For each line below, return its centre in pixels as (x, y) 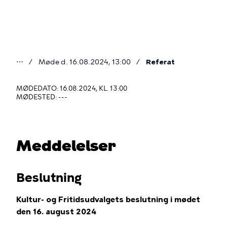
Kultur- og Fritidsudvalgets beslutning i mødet (108, 200)
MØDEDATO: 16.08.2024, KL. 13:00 (72, 88)
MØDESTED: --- (42, 97)
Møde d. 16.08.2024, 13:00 (85, 62)
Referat (160, 62)
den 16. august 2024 (56, 212)
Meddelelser (66, 146)
